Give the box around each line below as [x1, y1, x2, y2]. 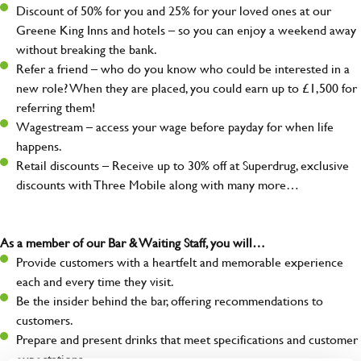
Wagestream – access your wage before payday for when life [16, 117, 334, 136]
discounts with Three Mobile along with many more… [16, 175, 299, 194]
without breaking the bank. [16, 39, 157, 59]
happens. [16, 136, 62, 156]
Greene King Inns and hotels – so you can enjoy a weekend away [16, 20, 356, 39]
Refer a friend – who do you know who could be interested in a [16, 59, 350, 78]
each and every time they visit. [16, 272, 174, 291]
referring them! [16, 98, 95, 117]
